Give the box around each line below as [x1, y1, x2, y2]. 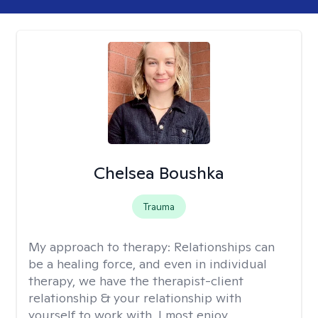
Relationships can [174, 238, 275, 255]
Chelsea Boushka [93, 162, 224, 184]
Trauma [143, 200, 175, 213]
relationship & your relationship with [28, 290, 241, 306]
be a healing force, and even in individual [28, 256, 267, 272]
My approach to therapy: [28, 238, 174, 255]
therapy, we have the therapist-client [28, 273, 243, 289]
